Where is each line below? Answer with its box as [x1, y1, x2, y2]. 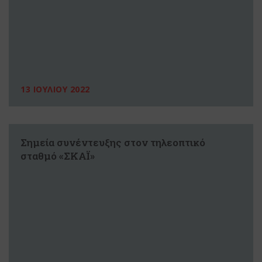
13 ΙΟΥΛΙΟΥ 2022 [20, 84, 90, 95]
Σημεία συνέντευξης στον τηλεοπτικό [20, 136, 205, 150]
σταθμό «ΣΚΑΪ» [20, 149, 95, 163]
